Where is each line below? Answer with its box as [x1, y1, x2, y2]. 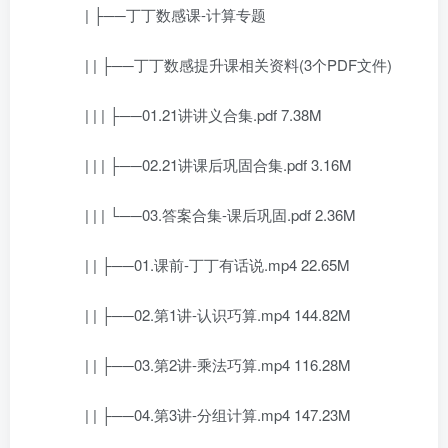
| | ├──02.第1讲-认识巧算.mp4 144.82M [55, 304, 351, 325]
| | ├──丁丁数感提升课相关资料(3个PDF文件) [55, 54, 392, 75]
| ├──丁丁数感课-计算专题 [55, 4, 266, 25]
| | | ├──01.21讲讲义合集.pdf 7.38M [55, 104, 322, 125]
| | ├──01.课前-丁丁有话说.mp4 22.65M [55, 254, 350, 275]
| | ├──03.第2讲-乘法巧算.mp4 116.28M [55, 354, 351, 375]
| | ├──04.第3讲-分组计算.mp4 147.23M [55, 404, 351, 425]
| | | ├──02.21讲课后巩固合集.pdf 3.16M [55, 154, 352, 175]
